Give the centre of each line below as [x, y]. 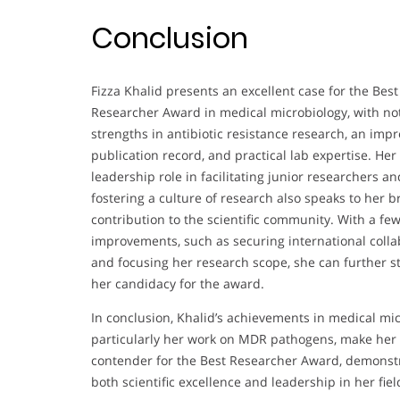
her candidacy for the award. [178, 283]
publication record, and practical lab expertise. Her [244, 154]
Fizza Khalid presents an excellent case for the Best [245, 90]
